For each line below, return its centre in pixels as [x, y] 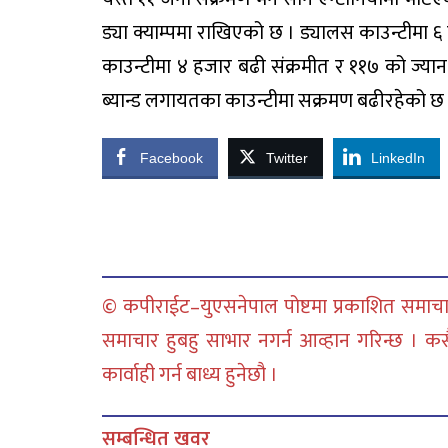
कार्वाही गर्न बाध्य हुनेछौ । [190, 375]
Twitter [287, 158]
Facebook [171, 158]
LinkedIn [398, 158]
